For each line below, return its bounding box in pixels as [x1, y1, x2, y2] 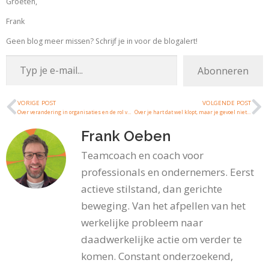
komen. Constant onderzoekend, [81, 249, 233, 263]
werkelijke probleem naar [81, 216, 203, 229]
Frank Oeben [81, 127, 171, 145]
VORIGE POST [17, 99, 56, 107]
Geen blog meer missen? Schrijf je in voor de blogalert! [6, 35, 198, 46]
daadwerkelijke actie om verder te [81, 232, 242, 246]
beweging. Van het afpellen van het [81, 199, 246, 213]
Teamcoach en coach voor [81, 148, 204, 162]
